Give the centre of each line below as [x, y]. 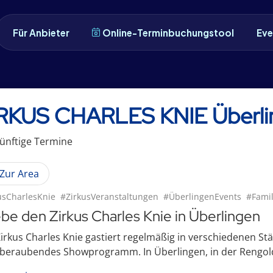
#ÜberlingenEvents [202, 197]
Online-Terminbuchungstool [168, 32]
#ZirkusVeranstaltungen [109, 197]
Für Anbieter [41, 32]
